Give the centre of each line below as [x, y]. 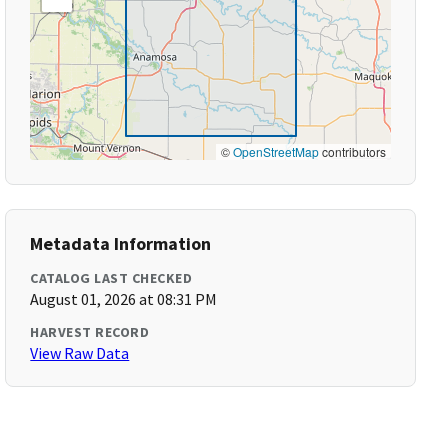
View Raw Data [80, 353]
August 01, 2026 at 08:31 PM [124, 299]
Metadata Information [121, 243]
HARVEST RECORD [90, 332]
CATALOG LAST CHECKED [111, 278]
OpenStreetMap [275, 151]
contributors [352, 151]
